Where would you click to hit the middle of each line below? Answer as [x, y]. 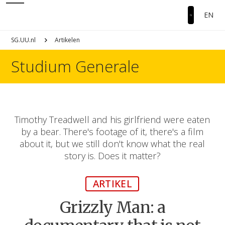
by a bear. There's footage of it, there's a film [113, 132]
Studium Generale [75, 66]
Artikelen [68, 40]
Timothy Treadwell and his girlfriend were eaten [113, 120]
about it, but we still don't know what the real [113, 144]
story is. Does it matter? [112, 156]
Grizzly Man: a [113, 208]
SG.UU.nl [24, 40]
